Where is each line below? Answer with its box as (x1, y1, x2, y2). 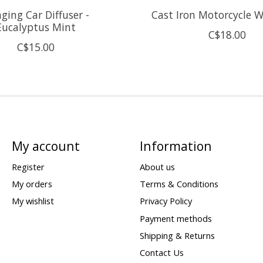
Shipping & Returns (139, 229, 215, 241)
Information (139, 137, 212, 154)
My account (11, 137, 80, 154)
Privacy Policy (139, 195, 192, 207)
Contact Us (139, 246, 184, 258)
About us (139, 161, 175, 173)
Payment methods (139, 212, 212, 224)
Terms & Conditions (139, 178, 218, 190)
